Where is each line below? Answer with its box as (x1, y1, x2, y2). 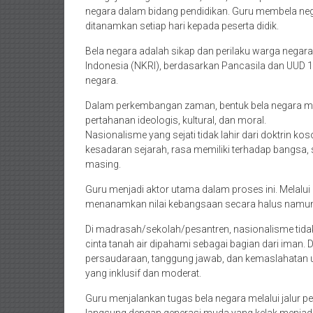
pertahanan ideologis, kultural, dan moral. (85, 115, 266, 126)
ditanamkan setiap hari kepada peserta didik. (85, 20, 279, 31)
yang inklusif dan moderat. (85, 268, 201, 279)
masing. (85, 159, 121, 170)
